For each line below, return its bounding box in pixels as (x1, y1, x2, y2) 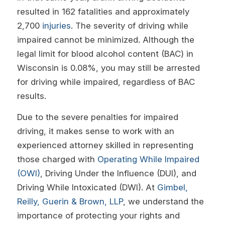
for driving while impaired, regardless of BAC (17, 76, 195, 87)
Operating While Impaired (97, 154, 199, 165)
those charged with (17, 154, 97, 165)
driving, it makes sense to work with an (17, 126, 174, 137)
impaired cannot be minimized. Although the (17, 34, 194, 45)
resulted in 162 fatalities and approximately (17, 6, 189, 17)
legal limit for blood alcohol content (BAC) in (17, 48, 193, 59)
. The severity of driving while (70, 20, 188, 31)
